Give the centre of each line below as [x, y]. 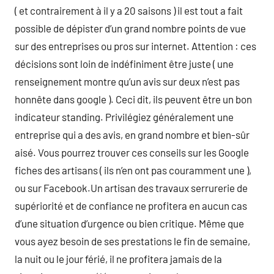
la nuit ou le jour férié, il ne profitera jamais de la [118, 259]
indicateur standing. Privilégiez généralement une [124, 117]
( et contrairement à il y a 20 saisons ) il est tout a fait [129, 10]
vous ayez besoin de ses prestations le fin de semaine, [132, 241]
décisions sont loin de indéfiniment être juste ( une [124, 64]
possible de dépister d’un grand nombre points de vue [130, 28]
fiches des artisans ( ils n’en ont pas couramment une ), [133, 170]
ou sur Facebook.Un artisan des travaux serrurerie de [131, 188]
